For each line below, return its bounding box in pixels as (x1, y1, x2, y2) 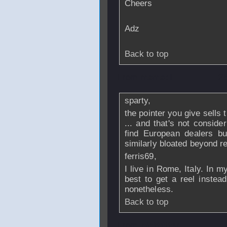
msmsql (140, 72, 173, 82)
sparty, (124, 96, 151, 105)
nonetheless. (124, 184, 173, 194)
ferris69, (124, 152, 157, 161)
